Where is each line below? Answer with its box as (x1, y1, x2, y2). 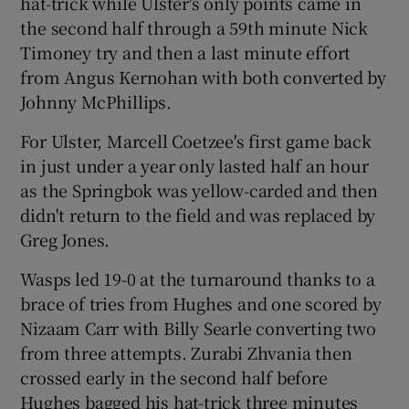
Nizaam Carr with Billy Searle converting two (20, 315, 376, 340)
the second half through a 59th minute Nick (20, 15, 369, 39)
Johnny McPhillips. (20, 89, 172, 113)
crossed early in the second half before (20, 364, 328, 389)
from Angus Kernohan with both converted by (20, 64, 387, 89)
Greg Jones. (20, 226, 110, 251)
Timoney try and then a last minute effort (20, 39, 351, 64)
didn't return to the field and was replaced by (20, 202, 376, 226)
